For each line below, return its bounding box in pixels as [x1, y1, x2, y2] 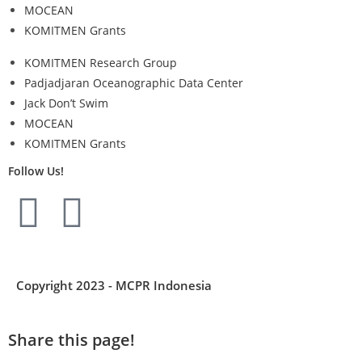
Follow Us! [8, 163, 64, 179]
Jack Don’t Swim [24, 95, 108, 111]
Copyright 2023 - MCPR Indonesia [16, 277, 212, 293]
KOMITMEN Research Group [24, 55, 177, 70]
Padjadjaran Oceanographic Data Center [24, 75, 243, 90]
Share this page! [8, 329, 135, 351]
